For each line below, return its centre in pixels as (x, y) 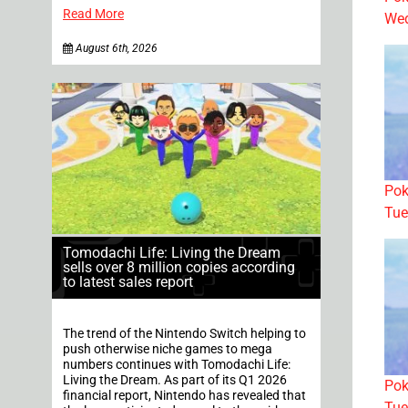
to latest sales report (128, 282)
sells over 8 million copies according (179, 268)
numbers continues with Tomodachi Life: (177, 365)
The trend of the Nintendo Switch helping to (184, 334)
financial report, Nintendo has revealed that (184, 396)
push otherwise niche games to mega (168, 350)
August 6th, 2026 (115, 49)
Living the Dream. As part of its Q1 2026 (175, 381)
